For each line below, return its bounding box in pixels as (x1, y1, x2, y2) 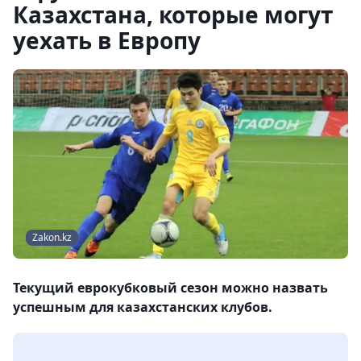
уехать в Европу (13, 25, 201, 56)
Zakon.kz (32, 230, 72, 245)
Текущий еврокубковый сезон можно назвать (13, 279, 328, 297)
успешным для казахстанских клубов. (13, 298, 272, 317)
